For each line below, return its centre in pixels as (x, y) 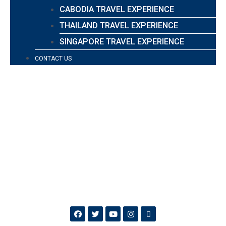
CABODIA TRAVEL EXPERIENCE (117, 9)
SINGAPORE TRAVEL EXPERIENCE (122, 41)
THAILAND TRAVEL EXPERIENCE (119, 25)
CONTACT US (53, 58)
